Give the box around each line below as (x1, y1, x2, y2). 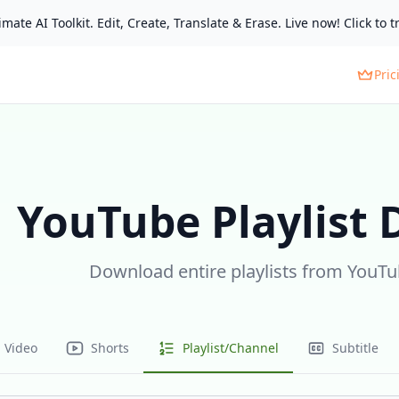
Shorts (91, 339, 129, 356)
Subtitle (332, 339, 379, 356)
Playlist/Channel (183, 339, 279, 356)
